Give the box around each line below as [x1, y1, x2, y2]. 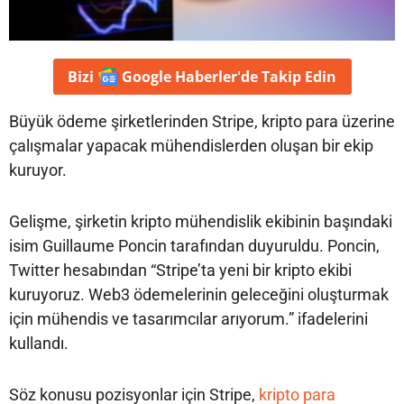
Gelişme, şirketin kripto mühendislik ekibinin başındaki [9, 211, 392, 231]
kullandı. [9, 333, 69, 353]
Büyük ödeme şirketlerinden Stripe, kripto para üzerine [9, 111, 395, 131]
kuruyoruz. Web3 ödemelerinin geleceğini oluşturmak [9, 284, 389, 304]
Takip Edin [257, 66, 336, 87]
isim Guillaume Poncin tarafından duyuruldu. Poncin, [9, 235, 380, 255]
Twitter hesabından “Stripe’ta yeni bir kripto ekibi [9, 260, 352, 280]
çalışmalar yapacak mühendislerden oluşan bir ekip [9, 135, 373, 155]
